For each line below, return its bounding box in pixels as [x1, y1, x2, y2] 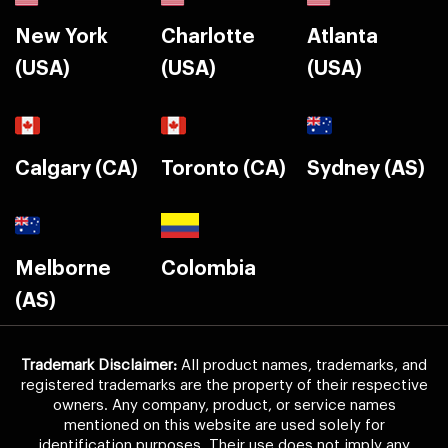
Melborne [15, 258, 111, 279]
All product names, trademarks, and [177, 357, 427, 373]
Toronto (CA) [161, 158, 286, 179]
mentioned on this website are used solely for [63, 417, 385, 433]
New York [15, 26, 108, 47]
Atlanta [307, 26, 378, 47]
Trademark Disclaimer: [21, 357, 177, 373]
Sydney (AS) [307, 158, 425, 179]
